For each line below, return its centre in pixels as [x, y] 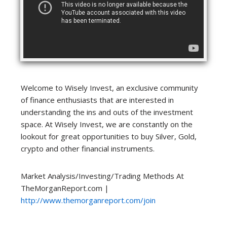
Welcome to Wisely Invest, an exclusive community [109, 88]
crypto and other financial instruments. [88, 149]
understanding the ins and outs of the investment [107, 112]
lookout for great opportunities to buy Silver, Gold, [109, 137]
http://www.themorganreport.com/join [88, 200]
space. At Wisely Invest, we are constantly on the [107, 124]
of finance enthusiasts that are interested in [97, 100]
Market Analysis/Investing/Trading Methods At [102, 176]
